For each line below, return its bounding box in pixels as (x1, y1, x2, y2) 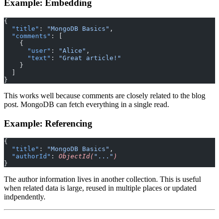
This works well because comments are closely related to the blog (4, 91, 205, 100)
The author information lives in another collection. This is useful (4, 175, 201, 184)
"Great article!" (59, 54, 121, 62)
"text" (4, 54, 51, 62)
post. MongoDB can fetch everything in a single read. (4, 100, 169, 109)
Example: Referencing (4, 118, 92, 129)
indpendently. (4, 193, 45, 201)
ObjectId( (59, 153, 94, 160)
